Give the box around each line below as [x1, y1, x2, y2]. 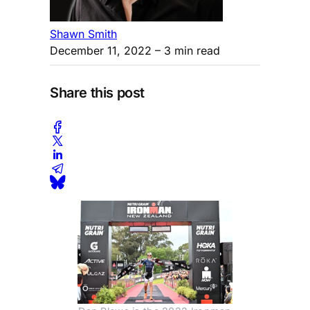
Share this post [50, 84, 145, 102]
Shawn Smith [50, 26, 117, 41]
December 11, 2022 [50, 43, 152, 57]
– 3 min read [152, 43, 220, 57]
